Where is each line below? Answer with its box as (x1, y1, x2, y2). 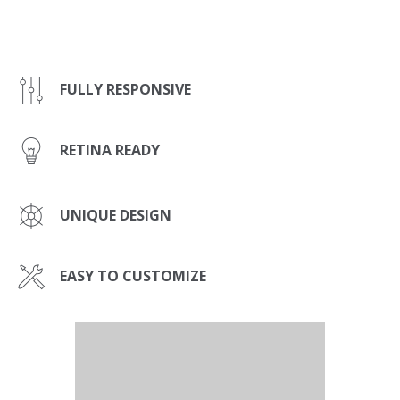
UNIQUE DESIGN (60, 205, 171, 226)
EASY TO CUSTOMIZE (60, 266, 206, 287)
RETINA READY (60, 140, 160, 161)
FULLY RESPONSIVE (60, 79, 191, 100)
